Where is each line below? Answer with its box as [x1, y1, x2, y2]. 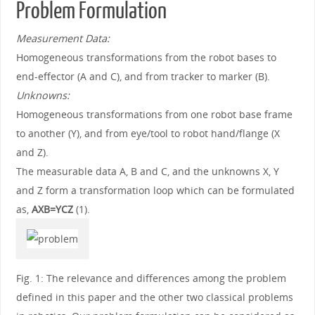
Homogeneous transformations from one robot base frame [15, 107, 292, 121]
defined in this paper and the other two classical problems [15, 290, 293, 304]
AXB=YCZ [31, 202, 73, 216]
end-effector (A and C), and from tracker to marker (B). [15, 69, 270, 83]
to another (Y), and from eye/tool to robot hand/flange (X [15, 126, 280, 140]
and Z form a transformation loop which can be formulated [15, 183, 295, 197]
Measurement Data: [15, 31, 110, 45]
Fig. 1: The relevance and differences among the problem [15, 271, 286, 285]
